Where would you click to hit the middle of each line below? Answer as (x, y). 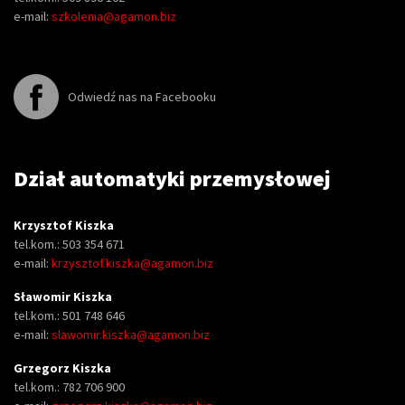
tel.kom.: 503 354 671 (69, 244)
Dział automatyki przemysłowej (172, 179)
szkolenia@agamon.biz (114, 16)
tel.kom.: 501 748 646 (69, 316)
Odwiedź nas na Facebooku (142, 97)
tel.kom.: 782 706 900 (69, 387)
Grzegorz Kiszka (62, 368)
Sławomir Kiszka (63, 297)
